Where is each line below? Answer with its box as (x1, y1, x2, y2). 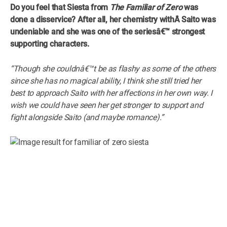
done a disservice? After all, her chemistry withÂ (10, 14, 182, 24)
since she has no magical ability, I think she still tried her (10, 75, 201, 86)
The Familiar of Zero (108, 2, 182, 12)
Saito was (181, 14, 216, 24)
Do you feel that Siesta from (10, 2, 108, 12)
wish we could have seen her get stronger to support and (10, 100, 203, 110)
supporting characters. (10, 39, 89, 49)
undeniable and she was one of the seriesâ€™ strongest (10, 26, 205, 36)
